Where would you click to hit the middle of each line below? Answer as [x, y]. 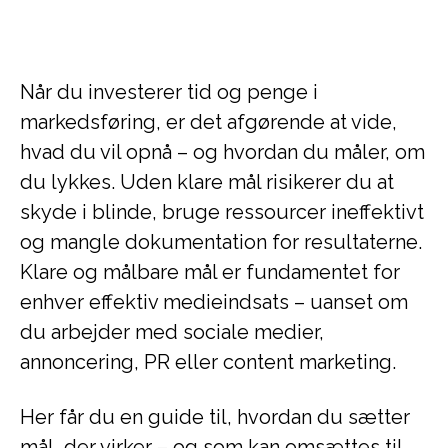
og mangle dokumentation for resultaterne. [221, 242]
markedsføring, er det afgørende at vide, [208, 122]
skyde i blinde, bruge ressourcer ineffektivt [222, 212]
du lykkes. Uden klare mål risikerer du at [207, 182]
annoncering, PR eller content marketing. [208, 362]
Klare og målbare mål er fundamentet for [210, 272]
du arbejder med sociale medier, [172, 332]
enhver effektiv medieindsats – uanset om [214, 302]
